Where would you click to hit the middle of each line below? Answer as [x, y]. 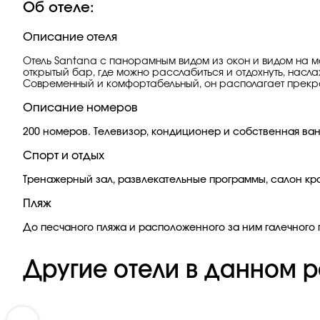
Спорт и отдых [64, 156]
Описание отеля [70, 37]
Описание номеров [80, 108]
